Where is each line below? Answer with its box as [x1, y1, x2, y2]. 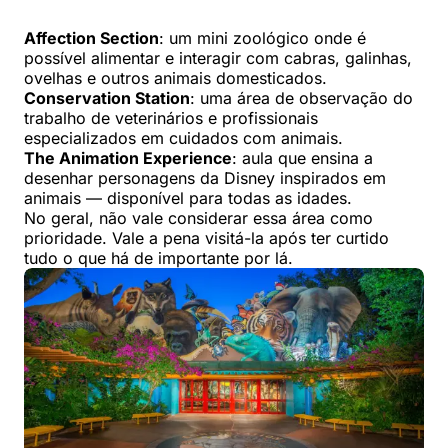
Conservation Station [24, 88, 190, 109]
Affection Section [24, 28, 159, 49]
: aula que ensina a [232, 148, 373, 169]
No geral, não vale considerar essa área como [24, 208, 373, 229]
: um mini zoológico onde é [159, 28, 366, 49]
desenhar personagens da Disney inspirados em [24, 168, 386, 189]
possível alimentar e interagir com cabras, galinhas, [24, 48, 412, 69]
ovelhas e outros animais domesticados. [24, 68, 327, 89]
